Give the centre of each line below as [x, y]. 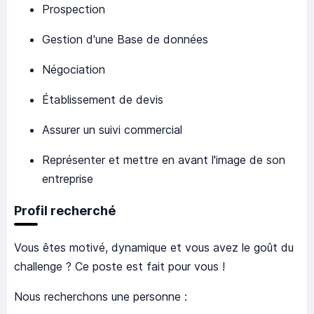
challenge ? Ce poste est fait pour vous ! [120, 267]
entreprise [68, 179]
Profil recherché [65, 211]
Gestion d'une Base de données [125, 40]
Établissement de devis [103, 100]
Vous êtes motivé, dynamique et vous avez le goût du [154, 248]
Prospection [74, 9]
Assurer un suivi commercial [112, 130]
